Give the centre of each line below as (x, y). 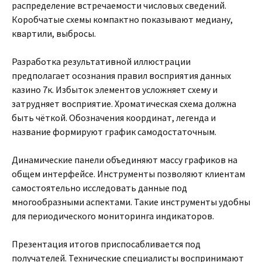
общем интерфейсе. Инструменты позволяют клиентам (128, 174)
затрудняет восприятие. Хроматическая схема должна (124, 104)
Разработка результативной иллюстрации (101, 61)
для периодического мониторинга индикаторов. (113, 216)
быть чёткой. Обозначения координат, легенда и (114, 118)
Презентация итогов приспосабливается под (106, 244)
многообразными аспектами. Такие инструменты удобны (131, 202)
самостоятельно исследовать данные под (99, 188)
